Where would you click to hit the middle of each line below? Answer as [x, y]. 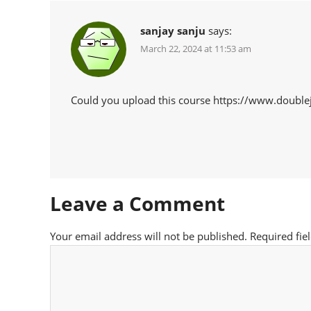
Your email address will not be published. [149, 236]
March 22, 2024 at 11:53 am [196, 48]
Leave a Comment [137, 203]
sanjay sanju [173, 30]
